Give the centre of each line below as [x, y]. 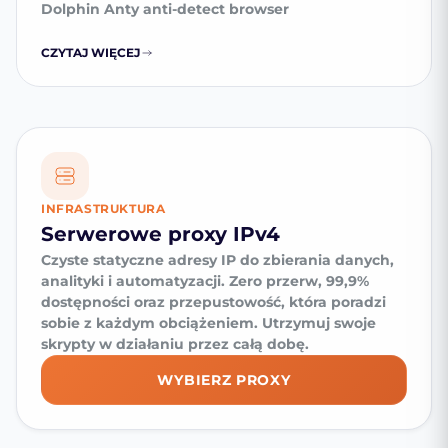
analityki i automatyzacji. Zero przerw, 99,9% [205, 280]
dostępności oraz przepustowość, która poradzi [213, 301]
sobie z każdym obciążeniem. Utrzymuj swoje [208, 322]
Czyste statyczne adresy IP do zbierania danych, [217, 259]
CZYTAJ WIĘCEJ [90, 52]
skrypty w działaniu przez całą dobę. [175, 343]
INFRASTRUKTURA [103, 208]
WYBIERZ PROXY [224, 379]
